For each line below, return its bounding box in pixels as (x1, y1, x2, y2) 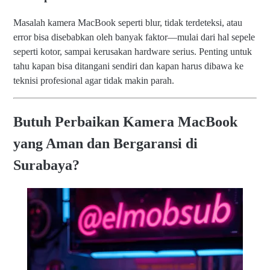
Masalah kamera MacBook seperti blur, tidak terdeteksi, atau (13, 17, 242, 28)
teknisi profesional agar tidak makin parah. (13, 75, 174, 86)
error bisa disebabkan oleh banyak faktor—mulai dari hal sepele (13, 32, 255, 43)
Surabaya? (13, 157, 80, 174)
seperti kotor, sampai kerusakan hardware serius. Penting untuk (13, 46, 252, 57)
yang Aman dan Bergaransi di (13, 136, 198, 152)
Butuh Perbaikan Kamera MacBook (13, 114, 237, 130)
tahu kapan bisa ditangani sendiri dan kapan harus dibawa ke (13, 61, 243, 72)
